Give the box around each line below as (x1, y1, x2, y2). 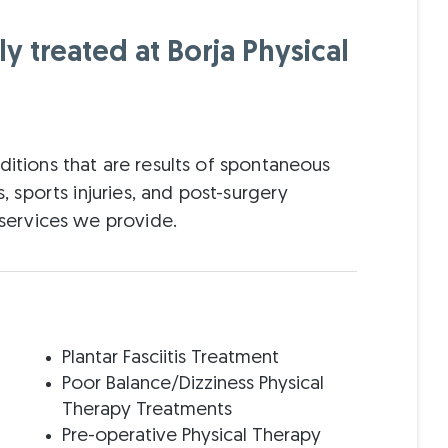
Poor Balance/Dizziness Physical (62, 374, 325, 394)
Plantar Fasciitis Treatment (62, 348, 280, 368)
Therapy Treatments (62, 400, 233, 420)
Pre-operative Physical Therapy (62, 426, 322, 446)
